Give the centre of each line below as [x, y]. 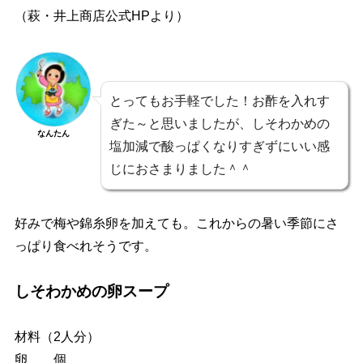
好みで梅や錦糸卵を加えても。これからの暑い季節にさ [176, 224]
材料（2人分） [57, 337]
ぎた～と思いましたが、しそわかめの [219, 124]
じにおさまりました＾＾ [180, 169]
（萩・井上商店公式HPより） [101, 16]
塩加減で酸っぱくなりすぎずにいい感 [219, 147]
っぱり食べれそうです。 [85, 246]
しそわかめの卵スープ [91, 292]
